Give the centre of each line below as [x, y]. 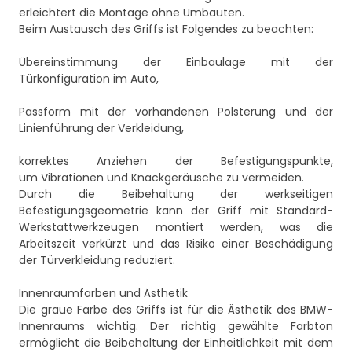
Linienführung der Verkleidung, [101, 128]
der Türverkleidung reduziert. [97, 260]
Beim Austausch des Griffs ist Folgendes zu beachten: [166, 29]
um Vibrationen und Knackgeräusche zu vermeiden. [161, 178]
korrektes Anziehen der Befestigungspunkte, [176, 161]
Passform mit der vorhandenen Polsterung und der [176, 112]
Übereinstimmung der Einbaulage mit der [176, 62]
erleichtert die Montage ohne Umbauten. [132, 13]
